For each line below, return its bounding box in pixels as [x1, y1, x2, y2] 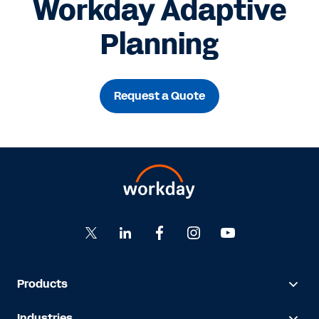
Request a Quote [114, 88, 205, 104]
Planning [100, 25, 219, 65]
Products [17, 276, 68, 292]
